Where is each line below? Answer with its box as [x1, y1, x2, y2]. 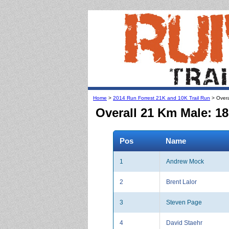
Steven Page [166, 198, 202, 206]
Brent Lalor [166, 178, 197, 186]
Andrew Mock [166, 157, 204, 165]
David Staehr [166, 219, 202, 226]
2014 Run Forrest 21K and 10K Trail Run [113, 95, 210, 101]
